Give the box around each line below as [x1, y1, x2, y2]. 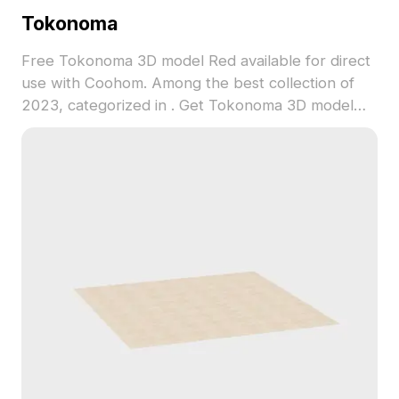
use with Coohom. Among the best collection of [20, 74, 269, 93]
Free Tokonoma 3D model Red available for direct [20, 52, 370, 70]
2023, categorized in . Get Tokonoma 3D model [20, 96, 354, 115]
